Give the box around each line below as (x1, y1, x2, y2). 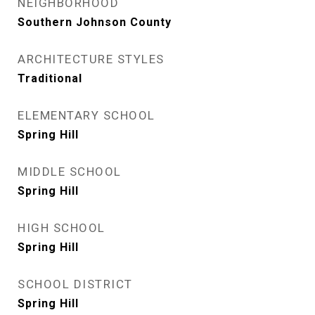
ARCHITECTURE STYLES (18, 52, 165, 66)
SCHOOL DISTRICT (18, 277, 133, 291)
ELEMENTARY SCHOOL (18, 108, 155, 122)
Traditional (18, 72, 82, 85)
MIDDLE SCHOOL (18, 165, 122, 179)
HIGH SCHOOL (18, 221, 105, 235)
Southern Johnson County (18, 15, 172, 29)
